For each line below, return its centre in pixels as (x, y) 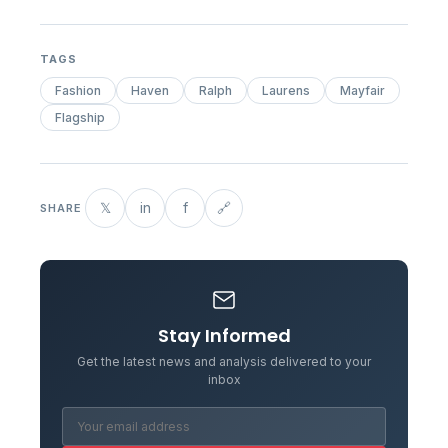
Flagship (80, 117)
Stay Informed (224, 335)
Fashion (78, 90)
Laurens (286, 90)
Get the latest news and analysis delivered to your (224, 361)
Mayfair (362, 90)
